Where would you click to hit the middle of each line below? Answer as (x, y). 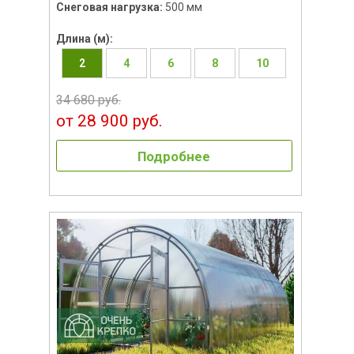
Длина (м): (84, 38)
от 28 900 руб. (109, 121)
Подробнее (174, 156)
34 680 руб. (88, 100)
